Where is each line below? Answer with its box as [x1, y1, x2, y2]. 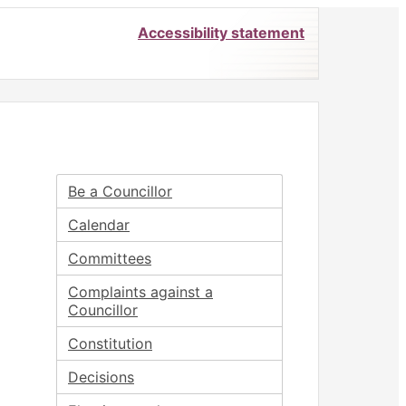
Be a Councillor [68, 182, 172, 200]
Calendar [68, 216, 130, 234]
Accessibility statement [138, 24, 304, 42]
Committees [68, 249, 151, 267]
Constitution [68, 334, 152, 353]
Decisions [68, 368, 134, 386]
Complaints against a [68, 283, 213, 301]
